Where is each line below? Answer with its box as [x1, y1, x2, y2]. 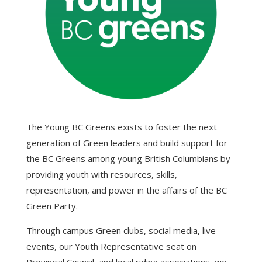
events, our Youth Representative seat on [26, 240, 196, 252]
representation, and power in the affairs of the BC [26, 184, 227, 196]
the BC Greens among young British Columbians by [26, 152, 230, 164]
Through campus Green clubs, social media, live [26, 224, 216, 236]
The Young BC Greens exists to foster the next [26, 120, 217, 133]
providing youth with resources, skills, [26, 168, 177, 180]
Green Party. [26, 199, 78, 212]
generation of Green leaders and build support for [26, 136, 227, 149]
